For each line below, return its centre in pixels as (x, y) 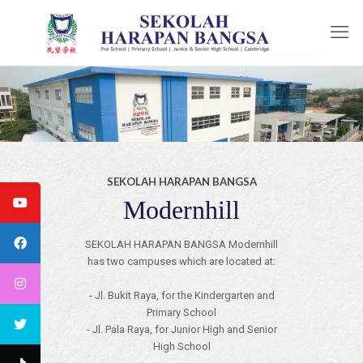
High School (181, 347)
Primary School (181, 313)
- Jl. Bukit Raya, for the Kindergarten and (181, 296)
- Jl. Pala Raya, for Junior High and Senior (181, 330)
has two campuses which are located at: (181, 262)
